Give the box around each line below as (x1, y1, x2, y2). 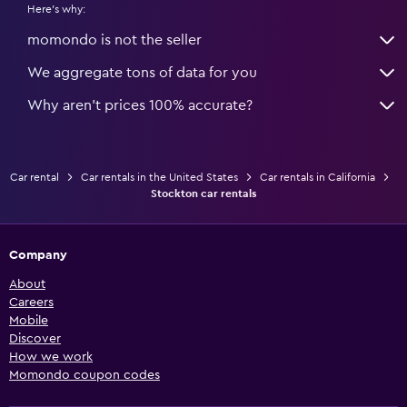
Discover (9, 333, 61, 346)
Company (9, 249, 67, 263)
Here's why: (27, 4, 85, 15)
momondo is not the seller (27, 33, 202, 48)
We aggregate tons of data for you (27, 65, 257, 81)
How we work (9, 351, 93, 364)
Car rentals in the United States (81, 172, 238, 184)
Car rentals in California (260, 172, 375, 184)
